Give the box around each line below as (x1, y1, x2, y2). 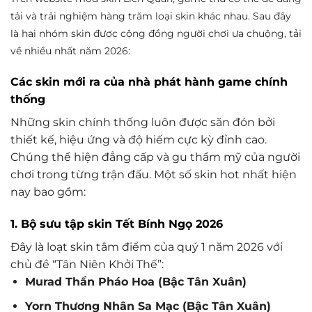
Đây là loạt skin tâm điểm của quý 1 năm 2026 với (10, 240, 283, 254)
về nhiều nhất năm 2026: (10, 44, 130, 57)
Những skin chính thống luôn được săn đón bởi (10, 116, 275, 130)
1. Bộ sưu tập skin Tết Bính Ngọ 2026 (10, 217, 223, 231)
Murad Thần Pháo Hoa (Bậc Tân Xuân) (24, 275, 247, 289)
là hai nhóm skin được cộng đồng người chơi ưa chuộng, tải (10, 26, 302, 40)
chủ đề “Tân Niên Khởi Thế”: (10, 258, 164, 272)
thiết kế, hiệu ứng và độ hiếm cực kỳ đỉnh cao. (10, 133, 267, 147)
